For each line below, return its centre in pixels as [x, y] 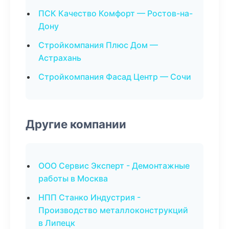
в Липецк [57, 223]
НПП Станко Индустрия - [89, 197]
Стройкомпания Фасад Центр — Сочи [115, 77]
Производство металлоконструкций [113, 210]
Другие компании [76, 124]
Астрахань [60, 58]
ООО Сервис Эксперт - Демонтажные [114, 166]
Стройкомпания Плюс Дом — [98, 45]
